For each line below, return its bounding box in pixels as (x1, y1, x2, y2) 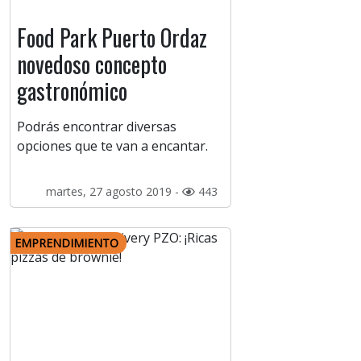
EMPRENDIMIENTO (15, 235, 118, 251)
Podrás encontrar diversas (17, 118, 176, 136)
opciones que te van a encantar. (17, 137, 208, 156)
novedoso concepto (17, 48, 167, 81)
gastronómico (17, 74, 127, 108)
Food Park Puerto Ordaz (17, 21, 207, 55)
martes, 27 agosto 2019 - (45, 184, 182, 200)
